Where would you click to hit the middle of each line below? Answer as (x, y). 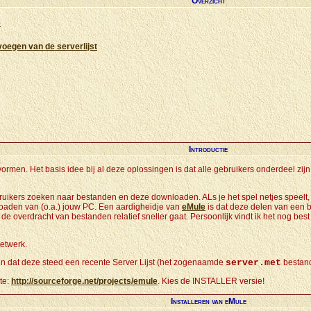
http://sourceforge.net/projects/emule (84, 281)
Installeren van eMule (208, 301)
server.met (253, 263)
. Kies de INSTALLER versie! (211, 281)
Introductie (208, 149)
